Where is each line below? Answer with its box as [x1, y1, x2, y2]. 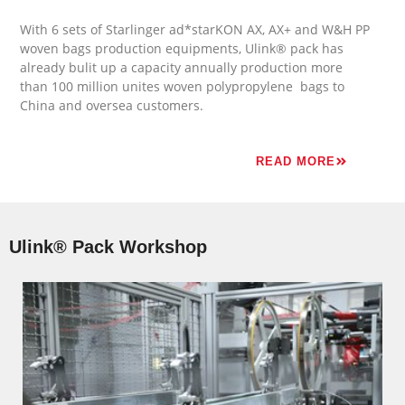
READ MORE [255, 154, 335, 168]
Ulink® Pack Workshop [9, 237, 207, 258]
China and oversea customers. [20, 97, 204, 115]
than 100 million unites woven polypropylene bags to [20, 78, 345, 96]
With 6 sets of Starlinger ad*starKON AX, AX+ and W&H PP [20, 21, 371, 39]
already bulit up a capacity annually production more [20, 59, 344, 77]
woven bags [20, 40, 96, 58]
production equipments [95, 40, 240, 58]
